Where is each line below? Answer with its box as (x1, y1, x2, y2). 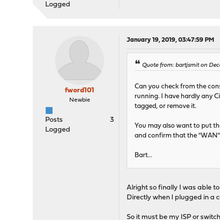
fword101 (65, 87, 95, 95)
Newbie (69, 97, 90, 104)
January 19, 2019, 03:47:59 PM (127, 37, 215, 44)
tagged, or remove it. (135, 103, 197, 110)
